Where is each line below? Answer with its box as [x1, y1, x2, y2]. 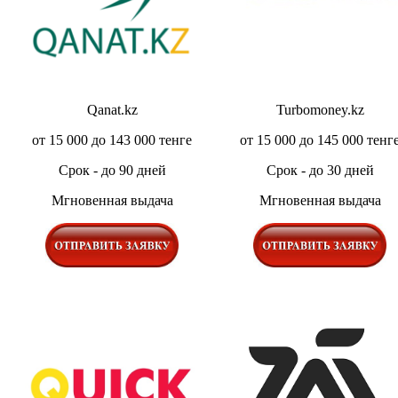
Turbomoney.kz [275, 101, 364, 117]
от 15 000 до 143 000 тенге [32, 131, 192, 147]
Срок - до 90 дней [58, 162, 166, 178]
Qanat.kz [86, 101, 138, 117]
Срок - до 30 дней [266, 162, 374, 178]
